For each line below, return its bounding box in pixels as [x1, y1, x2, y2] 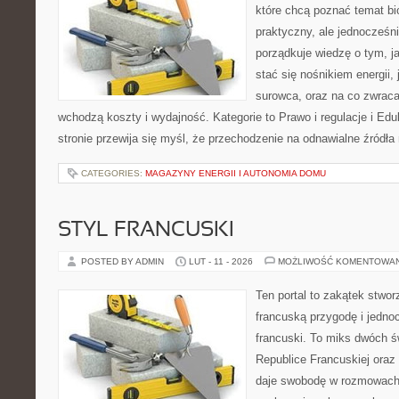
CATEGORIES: [81, 168, 145, 178]
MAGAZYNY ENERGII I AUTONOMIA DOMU [145, 168, 326, 178]
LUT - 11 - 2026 [189, 256, 253, 266]
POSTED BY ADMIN [81, 256, 167, 266]
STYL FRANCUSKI [58, 221, 234, 240]
